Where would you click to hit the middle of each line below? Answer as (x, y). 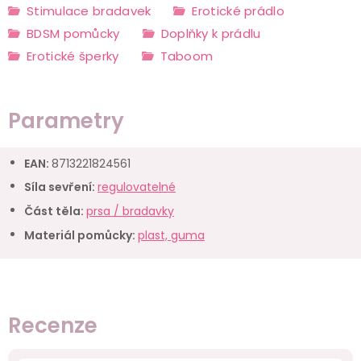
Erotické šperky (73, 56)
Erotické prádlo (238, 10)
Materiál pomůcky (78, 235)
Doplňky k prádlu (211, 33)
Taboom (187, 56)
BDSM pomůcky (73, 33)
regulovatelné (137, 187)
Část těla (52, 211)
